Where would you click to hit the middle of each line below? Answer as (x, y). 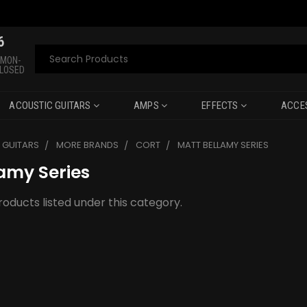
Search (54, 53)
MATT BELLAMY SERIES (223, 145)
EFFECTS (221, 106)
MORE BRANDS (88, 145)
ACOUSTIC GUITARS (51, 106)
